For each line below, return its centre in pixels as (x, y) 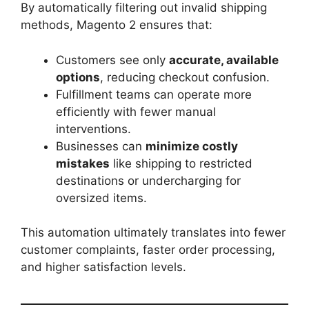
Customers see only (112, 60)
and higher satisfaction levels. (103, 267)
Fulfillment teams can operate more (154, 94)
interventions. (93, 129)
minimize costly (192, 146)
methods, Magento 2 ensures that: (117, 25)
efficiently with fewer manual (136, 111)
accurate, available (224, 60)
